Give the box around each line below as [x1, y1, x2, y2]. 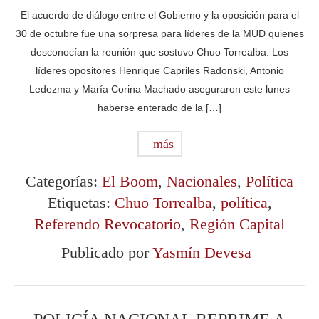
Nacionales [167, 172, 237, 190]
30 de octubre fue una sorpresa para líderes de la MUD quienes [15, 28, 304, 39]
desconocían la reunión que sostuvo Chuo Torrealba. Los [31, 46, 288, 58]
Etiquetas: [47, 194, 115, 211]
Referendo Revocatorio [34, 215, 181, 233]
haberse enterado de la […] [98, 102, 221, 113]
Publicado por [61, 244, 152, 261]
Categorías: [26, 172, 102, 190]
